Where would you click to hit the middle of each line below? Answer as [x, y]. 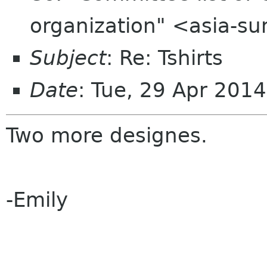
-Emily [37, 200]
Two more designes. [107, 135]
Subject [68, 58]
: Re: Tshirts [164, 58]
